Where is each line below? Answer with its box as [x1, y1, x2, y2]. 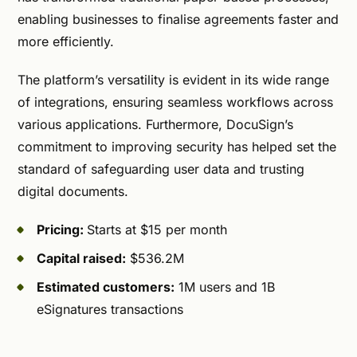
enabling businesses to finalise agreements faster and [18, 10, 339, 27]
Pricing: [37, 221, 87, 237]
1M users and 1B [175, 278, 275, 295]
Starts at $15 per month [87, 221, 227, 237]
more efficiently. [18, 33, 118, 49]
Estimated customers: [37, 278, 175, 295]
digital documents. [18, 182, 128, 199]
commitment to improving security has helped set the [18, 138, 336, 155]
